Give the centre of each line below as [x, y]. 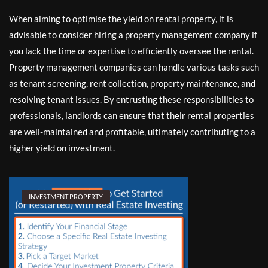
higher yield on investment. [62, 147]
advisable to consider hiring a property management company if [133, 34]
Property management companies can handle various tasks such [134, 67]
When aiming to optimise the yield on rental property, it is [121, 18]
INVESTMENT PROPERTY [66, 196]
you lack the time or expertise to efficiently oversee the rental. [131, 51]
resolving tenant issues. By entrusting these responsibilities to [131, 99]
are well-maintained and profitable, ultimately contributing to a [132, 131]
